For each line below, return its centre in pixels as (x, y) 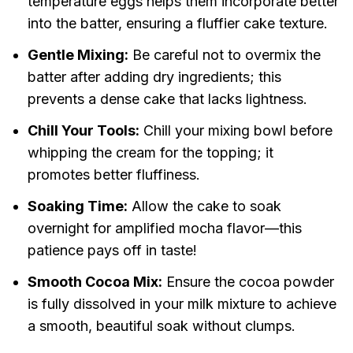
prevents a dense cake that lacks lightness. (167, 99)
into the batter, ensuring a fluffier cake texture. (177, 24)
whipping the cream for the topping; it (150, 153)
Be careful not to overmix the (224, 55)
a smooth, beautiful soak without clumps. (161, 326)
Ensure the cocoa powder (248, 282)
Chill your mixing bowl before (236, 131)
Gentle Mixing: (78, 55)
